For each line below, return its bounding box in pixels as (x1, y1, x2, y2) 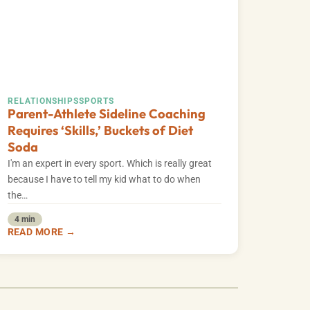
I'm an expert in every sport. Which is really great (7, 157, 212, 170)
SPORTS (78, 95, 114, 106)
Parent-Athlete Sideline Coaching (7, 105, 206, 122)
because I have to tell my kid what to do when (7, 173, 201, 185)
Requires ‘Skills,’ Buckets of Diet (7, 122, 193, 138)
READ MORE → (7, 226, 76, 237)
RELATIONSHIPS (7, 95, 79, 106)
